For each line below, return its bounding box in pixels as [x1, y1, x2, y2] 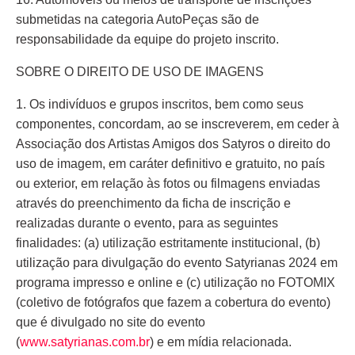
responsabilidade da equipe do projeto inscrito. [16, 32, 279, 46]
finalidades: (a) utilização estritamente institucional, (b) [16, 236, 320, 250]
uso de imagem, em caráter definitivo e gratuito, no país [16, 157, 325, 170]
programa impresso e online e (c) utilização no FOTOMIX [16, 276, 335, 289]
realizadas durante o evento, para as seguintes [16, 216, 278, 230]
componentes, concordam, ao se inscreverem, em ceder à [16, 117, 339, 131]
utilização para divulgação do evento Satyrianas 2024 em [16, 256, 338, 269]
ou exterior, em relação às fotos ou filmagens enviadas [16, 177, 320, 190]
